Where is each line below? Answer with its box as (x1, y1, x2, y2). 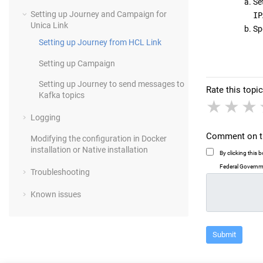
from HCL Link (107, 37, 161, 47)
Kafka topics (39, 90, 85, 100)
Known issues (31, 189, 81, 199)
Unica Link (31, 20, 68, 30)
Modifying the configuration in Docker (31, 133, 167, 143)
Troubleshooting (31, 167, 90, 177)
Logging (31, 113, 60, 123)
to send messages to (107, 79, 184, 89)
